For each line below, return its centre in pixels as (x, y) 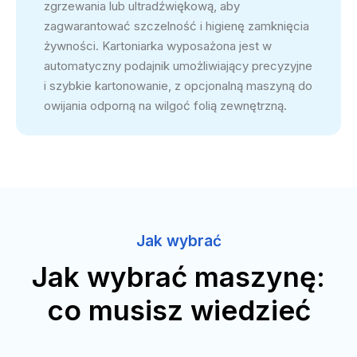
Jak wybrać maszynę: (178, 276)
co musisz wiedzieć (178, 310)
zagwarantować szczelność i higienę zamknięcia (177, 25)
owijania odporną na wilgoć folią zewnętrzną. (165, 105)
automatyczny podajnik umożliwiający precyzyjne (178, 65)
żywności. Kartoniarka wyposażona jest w (158, 45)
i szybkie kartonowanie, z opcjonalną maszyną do (178, 85)
